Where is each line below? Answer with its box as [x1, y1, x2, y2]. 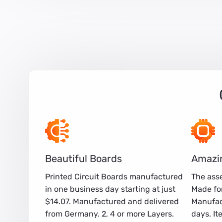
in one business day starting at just [45, 184, 175, 194]
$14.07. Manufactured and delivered [45, 196, 179, 206]
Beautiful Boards [45, 152, 122, 165]
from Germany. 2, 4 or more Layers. [45, 209, 174, 219]
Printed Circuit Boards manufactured [45, 171, 183, 181]
